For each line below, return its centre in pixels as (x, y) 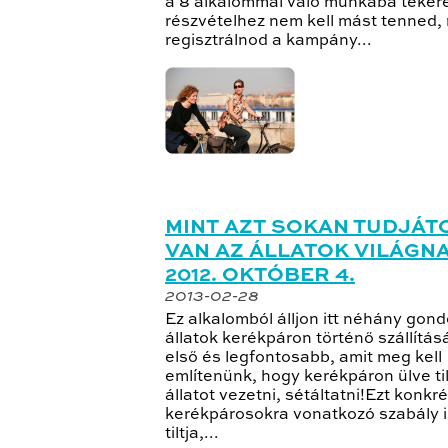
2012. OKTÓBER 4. (260, 276)
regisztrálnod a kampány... (268, 40)
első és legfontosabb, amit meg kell (303, 358)
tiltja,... (192, 434)
